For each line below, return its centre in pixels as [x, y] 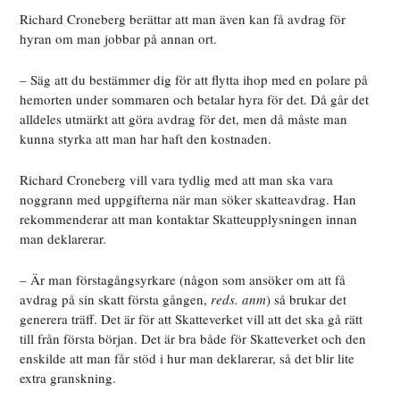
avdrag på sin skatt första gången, [116, 300]
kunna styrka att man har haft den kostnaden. [146, 139]
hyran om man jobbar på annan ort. [119, 39]
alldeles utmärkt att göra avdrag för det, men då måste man [184, 119]
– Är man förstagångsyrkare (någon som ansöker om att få [183, 280]
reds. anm [239, 300]
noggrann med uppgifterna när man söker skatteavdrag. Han [188, 200]
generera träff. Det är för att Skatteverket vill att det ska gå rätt [192, 319]
